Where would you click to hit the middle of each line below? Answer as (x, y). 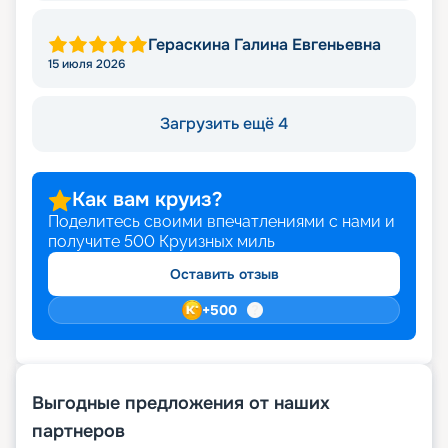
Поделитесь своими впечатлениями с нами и (221, 222)
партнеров (78, 431)
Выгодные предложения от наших (181, 403)
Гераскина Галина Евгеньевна (264, 45)
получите (84, 242)
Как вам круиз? (147, 200)
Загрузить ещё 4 (224, 124)
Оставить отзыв (224, 274)
